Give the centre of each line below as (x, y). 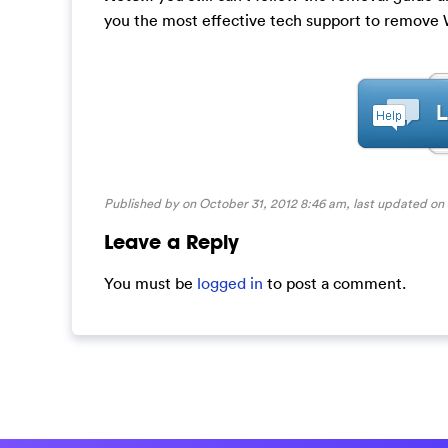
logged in (230, 282)
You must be (150, 282)
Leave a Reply (171, 242)
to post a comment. (334, 282)
